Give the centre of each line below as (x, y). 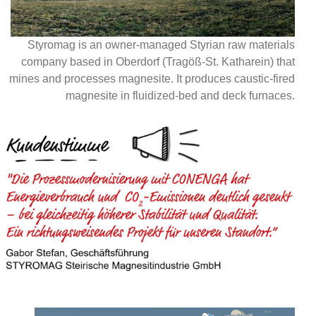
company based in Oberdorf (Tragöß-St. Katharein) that (158, 62)
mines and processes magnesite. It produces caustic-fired (152, 79)
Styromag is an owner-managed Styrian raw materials (161, 45)
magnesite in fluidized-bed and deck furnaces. (180, 96)
